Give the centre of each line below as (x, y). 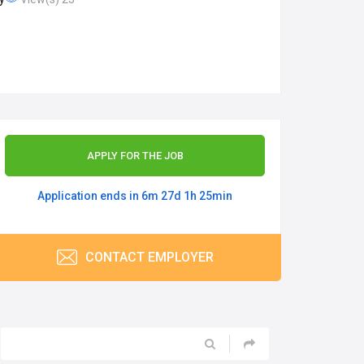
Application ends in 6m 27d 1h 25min (135, 196)
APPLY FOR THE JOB (135, 156)
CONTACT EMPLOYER (147, 257)
